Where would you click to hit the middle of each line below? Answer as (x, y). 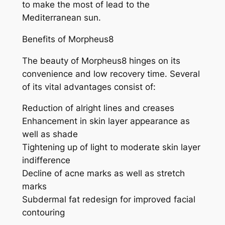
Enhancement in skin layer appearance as (106, 121)
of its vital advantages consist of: (89, 87)
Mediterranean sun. (61, 18)
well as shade (50, 134)
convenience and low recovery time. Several (111, 74)
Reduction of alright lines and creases (98, 108)
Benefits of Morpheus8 (68, 39)
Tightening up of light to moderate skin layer (111, 147)
